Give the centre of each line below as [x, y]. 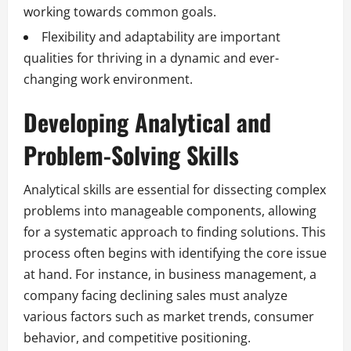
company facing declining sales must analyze [156, 295]
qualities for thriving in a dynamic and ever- [151, 58]
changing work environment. [108, 79]
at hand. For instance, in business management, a [170, 274]
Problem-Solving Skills [131, 154]
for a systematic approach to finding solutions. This [175, 232]
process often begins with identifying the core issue [175, 253]
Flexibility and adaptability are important [161, 36]
